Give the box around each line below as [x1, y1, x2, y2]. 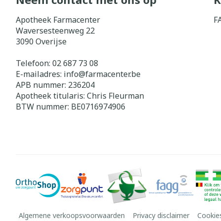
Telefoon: [16, 58, 52, 69]
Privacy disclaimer [133, 211, 189, 220]
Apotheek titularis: [16, 90, 87, 101]
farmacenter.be [85, 69, 141, 79]
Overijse [36, 36, 67, 47]
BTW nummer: [16, 101, 71, 112]
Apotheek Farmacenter [16, 14, 100, 25]
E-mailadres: [16, 69, 64, 79]
